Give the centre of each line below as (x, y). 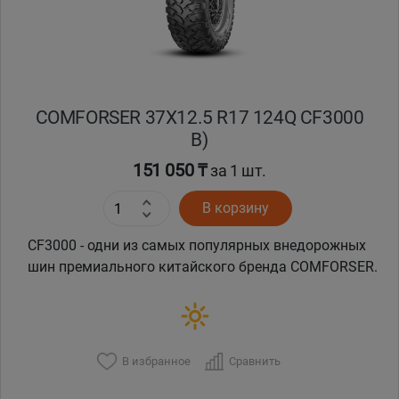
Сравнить (254, 361)
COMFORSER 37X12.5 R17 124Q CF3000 (199, 118)
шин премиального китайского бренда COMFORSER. (203, 267)
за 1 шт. (236, 171)
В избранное (156, 361)
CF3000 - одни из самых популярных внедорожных (197, 246)
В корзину (235, 208)
